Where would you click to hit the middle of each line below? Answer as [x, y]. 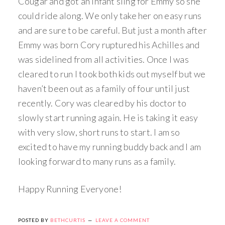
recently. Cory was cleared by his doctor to [102, 103]
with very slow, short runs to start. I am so [99, 132]
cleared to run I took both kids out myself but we [112, 74]
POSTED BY [34, 220]
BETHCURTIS [68, 220]
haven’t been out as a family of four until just [104, 88]
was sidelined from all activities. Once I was [103, 59]
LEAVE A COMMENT [122, 220]
